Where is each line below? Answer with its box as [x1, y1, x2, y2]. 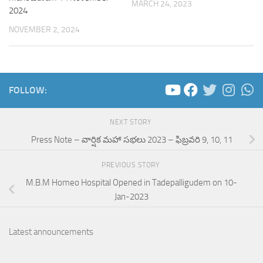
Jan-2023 [114, 191, 149, 202]
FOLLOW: [9, 85, 47, 96]
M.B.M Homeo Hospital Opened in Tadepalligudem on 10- [26, 177, 237, 188]
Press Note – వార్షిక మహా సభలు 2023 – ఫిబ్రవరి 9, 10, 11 [31, 134, 232, 145]
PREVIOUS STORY [102, 161, 161, 170]
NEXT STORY [110, 118, 153, 127]
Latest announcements [9, 226, 93, 237]
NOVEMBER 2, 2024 [9, 25, 80, 35]
